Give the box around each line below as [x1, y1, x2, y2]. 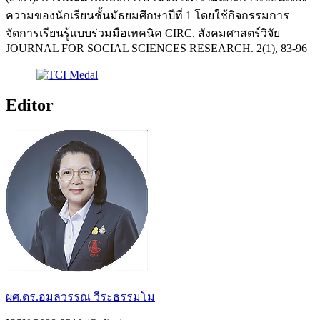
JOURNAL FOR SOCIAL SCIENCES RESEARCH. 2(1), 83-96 [6, 41, 307, 54]
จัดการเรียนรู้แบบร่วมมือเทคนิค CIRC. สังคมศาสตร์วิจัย [6, 26, 280, 39]
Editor [6, 96, 54, 115]
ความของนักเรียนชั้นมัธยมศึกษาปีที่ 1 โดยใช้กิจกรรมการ [6, 9, 289, 21]
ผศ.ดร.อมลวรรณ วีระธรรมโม [6, 290, 155, 303]
